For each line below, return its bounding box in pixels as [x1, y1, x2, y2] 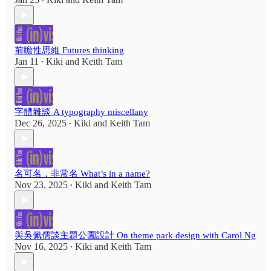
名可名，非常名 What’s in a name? [15, 169, 150, 179]
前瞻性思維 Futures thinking [15, 45, 124, 56]
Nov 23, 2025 [15, 180, 68, 191]
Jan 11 [15, 56, 39, 67]
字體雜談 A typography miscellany [15, 107, 148, 117]
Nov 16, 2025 [15, 241, 68, 252]
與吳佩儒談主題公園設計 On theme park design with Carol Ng [15, 230, 256, 241]
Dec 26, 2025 [15, 118, 67, 129]
